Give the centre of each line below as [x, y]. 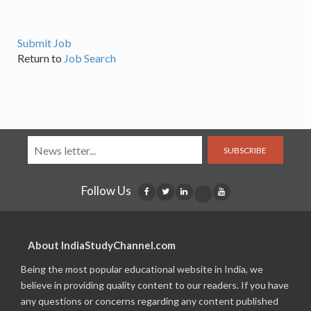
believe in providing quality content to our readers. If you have [155, 285]
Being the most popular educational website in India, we [142, 269]
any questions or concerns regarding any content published [150, 301]
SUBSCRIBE [245, 150]
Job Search [90, 58]
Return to [41, 58]
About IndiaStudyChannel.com [102, 245]
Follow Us [106, 191]
